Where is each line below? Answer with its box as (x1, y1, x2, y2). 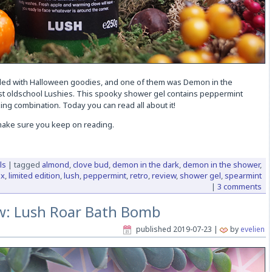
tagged (13, 159, 40, 171)
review (151, 170, 176, 182)
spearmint (224, 170, 262, 182)
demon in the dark (112, 159, 179, 171)
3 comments (217, 181, 262, 192)
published (135, 224, 171, 235)
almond (41, 159, 69, 171)
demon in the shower (182, 159, 260, 171)
